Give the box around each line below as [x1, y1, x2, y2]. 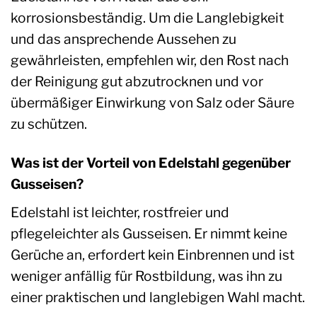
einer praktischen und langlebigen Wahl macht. [11, 288, 305, 306]
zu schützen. [11, 115, 87, 133]
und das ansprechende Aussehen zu [11, 30, 236, 48]
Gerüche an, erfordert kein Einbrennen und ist [11, 246, 294, 263]
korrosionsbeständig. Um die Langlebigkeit [11, 9, 284, 27]
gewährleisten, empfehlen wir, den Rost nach [11, 52, 289, 69]
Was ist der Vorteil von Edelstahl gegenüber [11, 154, 291, 172]
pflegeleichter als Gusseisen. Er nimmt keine [11, 224, 287, 242]
